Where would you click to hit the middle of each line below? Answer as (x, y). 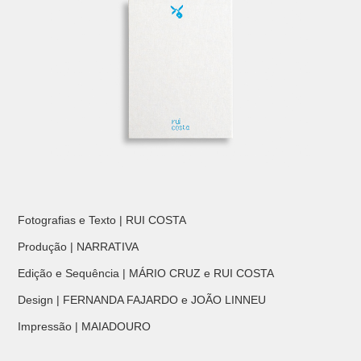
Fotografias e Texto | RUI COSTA (102, 220)
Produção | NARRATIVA (79, 247)
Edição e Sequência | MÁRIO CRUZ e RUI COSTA (146, 274)
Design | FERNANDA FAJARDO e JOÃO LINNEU (142, 300)
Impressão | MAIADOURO (85, 327)
